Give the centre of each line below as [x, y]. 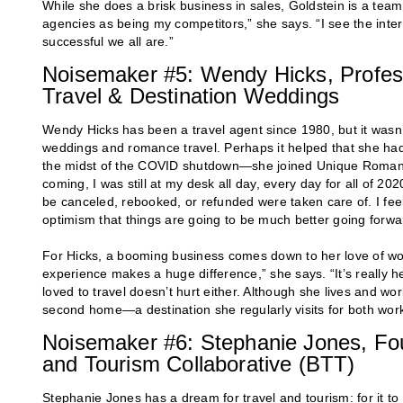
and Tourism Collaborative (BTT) [199, 364]
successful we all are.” [108, 42]
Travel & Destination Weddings [191, 96]
